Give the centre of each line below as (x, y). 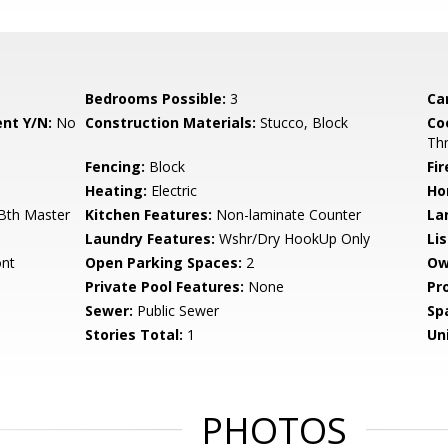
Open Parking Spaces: (164, 262)
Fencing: (115, 166)
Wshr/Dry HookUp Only (293, 238)
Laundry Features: (150, 238)
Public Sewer (176, 310)
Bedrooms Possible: (156, 98)
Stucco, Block (302, 122)
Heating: (116, 190)
